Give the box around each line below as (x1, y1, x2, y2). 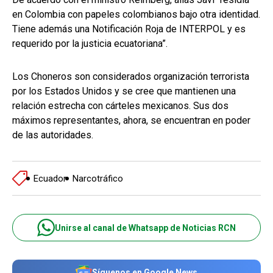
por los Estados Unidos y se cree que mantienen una (12, 85, 236, 97)
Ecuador (34, 172, 66, 184)
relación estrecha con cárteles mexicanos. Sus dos (12, 100, 229, 112)
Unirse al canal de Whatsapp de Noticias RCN (55, 222, 236, 233)
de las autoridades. (12, 129, 93, 141)
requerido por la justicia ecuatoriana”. (12, 38, 168, 50)
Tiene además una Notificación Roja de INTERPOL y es (12, 23, 246, 35)
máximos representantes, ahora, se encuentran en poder (12, 115, 250, 127)
